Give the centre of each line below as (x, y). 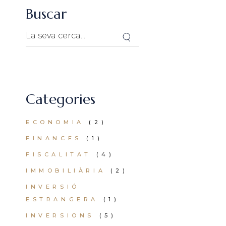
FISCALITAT (59, 154)
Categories (61, 99)
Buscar (46, 14)
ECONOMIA (55, 122)
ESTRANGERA (62, 199)
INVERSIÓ (53, 187)
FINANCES (54, 138)
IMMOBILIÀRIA (66, 171)
